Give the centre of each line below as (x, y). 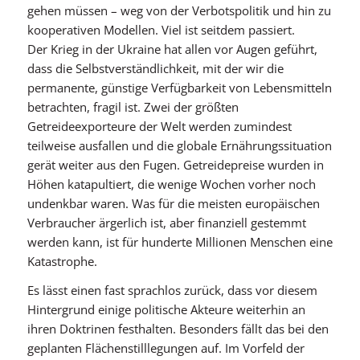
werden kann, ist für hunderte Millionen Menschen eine (180, 241)
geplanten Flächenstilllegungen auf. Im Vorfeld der (166, 348)
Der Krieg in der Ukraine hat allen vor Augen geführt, (172, 49)
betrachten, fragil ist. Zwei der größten (133, 106)
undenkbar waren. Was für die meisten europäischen (173, 203)
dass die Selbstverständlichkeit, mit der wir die (155, 68)
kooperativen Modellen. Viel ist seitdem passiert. (161, 29)
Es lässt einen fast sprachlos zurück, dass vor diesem (172, 290)
